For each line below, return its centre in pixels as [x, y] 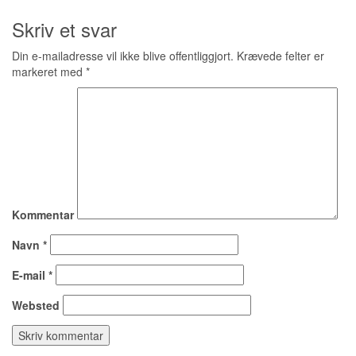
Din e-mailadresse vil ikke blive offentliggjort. [123, 56]
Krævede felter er [279, 56]
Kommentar [43, 215]
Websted [36, 305]
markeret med [49, 72]
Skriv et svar [64, 29]
